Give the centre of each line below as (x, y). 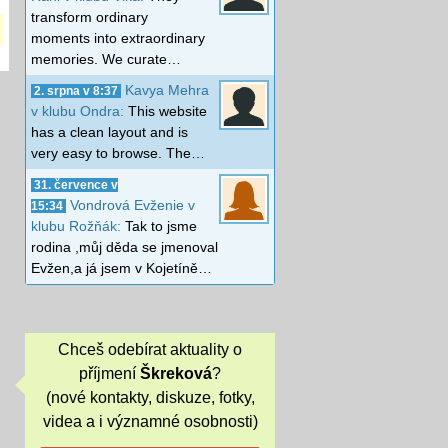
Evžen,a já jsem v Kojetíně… (121, 267)
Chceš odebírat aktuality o (150, 350)
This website (167, 110)
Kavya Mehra (167, 89)
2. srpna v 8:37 (76, 90)
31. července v (76, 184)
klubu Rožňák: (78, 225)
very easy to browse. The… (118, 152)
